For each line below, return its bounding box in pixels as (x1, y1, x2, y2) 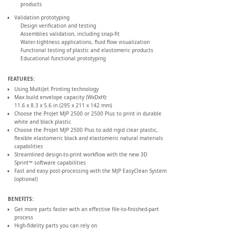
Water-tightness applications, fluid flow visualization (20, 38, 150, 46)
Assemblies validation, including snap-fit (20, 30, 120, 38)
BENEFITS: (8, 195, 34, 203)
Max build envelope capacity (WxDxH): (14, 93, 107, 101)
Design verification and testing (20, 22, 96, 30)
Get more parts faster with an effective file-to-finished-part (14, 205, 159, 213)
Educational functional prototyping (20, 55, 106, 62)
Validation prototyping (14, 14, 70, 21)
